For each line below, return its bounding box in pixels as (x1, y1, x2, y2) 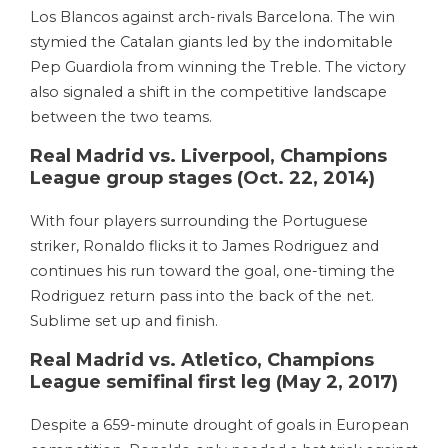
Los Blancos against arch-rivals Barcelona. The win (30, 8, 395, 27)
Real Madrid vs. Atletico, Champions (30, 349, 374, 372)
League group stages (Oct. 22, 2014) (30, 167, 375, 190)
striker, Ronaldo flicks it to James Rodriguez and (30, 237, 379, 256)
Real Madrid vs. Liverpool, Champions (30, 145, 387, 168)
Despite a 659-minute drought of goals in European (30, 416, 409, 435)
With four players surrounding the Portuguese (30, 212, 368, 231)
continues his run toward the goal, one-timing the (30, 262, 395, 281)
